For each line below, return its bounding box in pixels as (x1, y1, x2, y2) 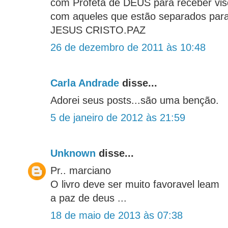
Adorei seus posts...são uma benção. (50, 95, 219, 106)
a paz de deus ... (50, 192, 127, 204)
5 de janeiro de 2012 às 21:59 (50, 112, 185, 124)
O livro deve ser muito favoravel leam (50, 179, 219, 190)
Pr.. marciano (50, 165, 111, 177)
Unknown (50, 148, 96, 159)
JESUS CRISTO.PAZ (50, 24, 146, 36)
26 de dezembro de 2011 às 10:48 (50, 42, 206, 53)
